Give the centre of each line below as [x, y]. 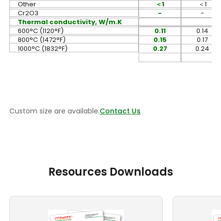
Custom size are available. [55, 111]
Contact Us [120, 111]
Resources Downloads [110, 172]
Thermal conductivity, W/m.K [70, 22]
